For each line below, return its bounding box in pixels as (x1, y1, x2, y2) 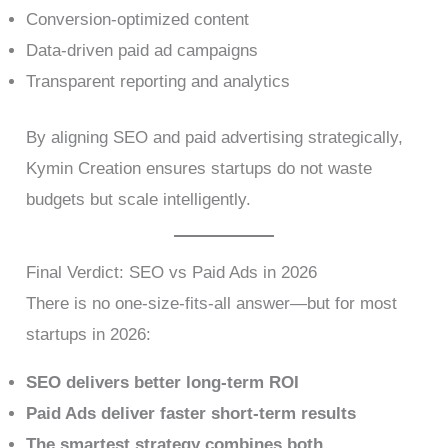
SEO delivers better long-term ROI (26, 373, 300, 393)
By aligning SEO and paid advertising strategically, (26, 128, 404, 148)
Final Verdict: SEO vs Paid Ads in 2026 (26, 263, 318, 283)
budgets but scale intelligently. (26, 190, 252, 210)
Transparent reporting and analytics (26, 71, 291, 91)
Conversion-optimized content (26, 9, 250, 29)
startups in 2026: (26, 325, 152, 345)
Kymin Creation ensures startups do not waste (26, 159, 373, 179)
